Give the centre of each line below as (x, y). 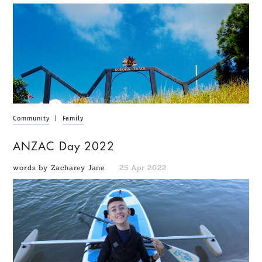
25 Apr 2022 (143, 168)
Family (73, 119)
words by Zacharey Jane (60, 168)
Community (31, 119)
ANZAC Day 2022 (64, 147)
